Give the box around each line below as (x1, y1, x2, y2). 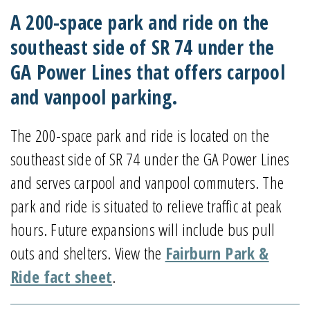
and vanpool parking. (10, 83, 178, 110)
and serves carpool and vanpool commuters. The (10, 170, 284, 194)
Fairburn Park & (165, 241, 269, 264)
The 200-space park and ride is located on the (10, 123, 270, 147)
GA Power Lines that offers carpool (10, 58, 285, 85)
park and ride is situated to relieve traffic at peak (10, 194, 282, 217)
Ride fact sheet (10, 264, 112, 288)
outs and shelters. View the (10, 241, 165, 264)
